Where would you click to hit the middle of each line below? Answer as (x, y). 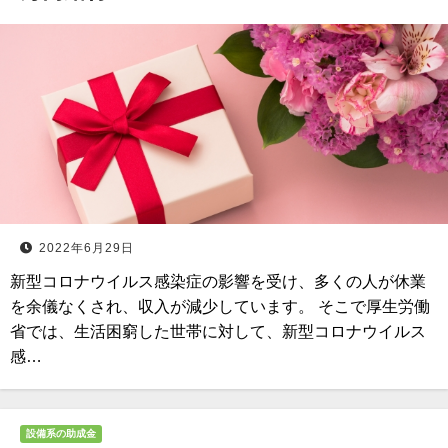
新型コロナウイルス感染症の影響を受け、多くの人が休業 (218, 281)
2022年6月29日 (86, 248)
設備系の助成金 (61, 433)
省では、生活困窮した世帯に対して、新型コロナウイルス (218, 331)
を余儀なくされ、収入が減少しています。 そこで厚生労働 (220, 306)
